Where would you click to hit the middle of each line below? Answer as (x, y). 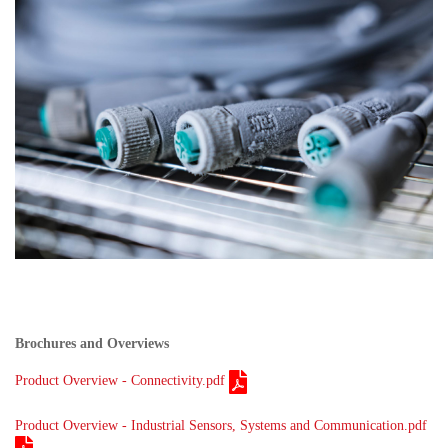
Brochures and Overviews (92, 344)
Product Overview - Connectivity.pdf (120, 381)
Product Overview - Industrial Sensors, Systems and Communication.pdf (221, 426)
